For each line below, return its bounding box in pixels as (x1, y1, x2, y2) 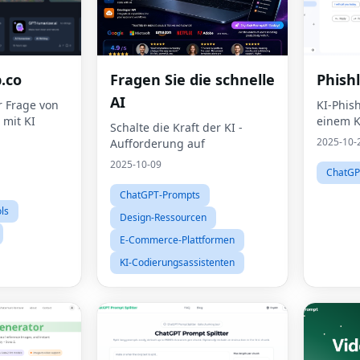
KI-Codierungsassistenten (120, 256, 235, 269)
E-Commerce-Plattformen (120, 233, 235, 247)
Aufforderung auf (110, 136, 205, 151)
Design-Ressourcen (120, 211, 207, 224)
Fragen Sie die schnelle (110, 70, 275, 89)
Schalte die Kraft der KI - (110, 120, 243, 135)
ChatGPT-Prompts (120, 188, 200, 202)
